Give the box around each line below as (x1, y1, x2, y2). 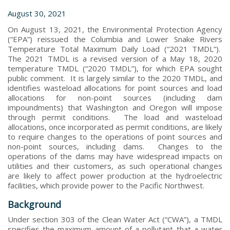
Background (8, 198, 61, 210)
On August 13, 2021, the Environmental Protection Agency (8, 24, 222, 34)
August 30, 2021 (8, 8, 66, 18)
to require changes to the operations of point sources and (8, 131, 222, 142)
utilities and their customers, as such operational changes (8, 160, 222, 171)
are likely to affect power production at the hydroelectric (8, 170, 222, 181)
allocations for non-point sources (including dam (8, 92, 222, 103)
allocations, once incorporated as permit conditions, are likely (8, 121, 222, 132)
